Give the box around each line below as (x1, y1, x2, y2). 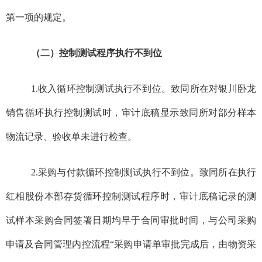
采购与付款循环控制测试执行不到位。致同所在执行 (37, 167, 257, 178)
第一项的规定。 (5, 12, 71, 23)
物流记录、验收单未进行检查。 (5, 132, 137, 142)
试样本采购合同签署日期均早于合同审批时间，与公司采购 (5, 215, 257, 226)
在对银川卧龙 (199, 84, 257, 94)
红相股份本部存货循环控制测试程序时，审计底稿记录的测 (5, 191, 257, 202)
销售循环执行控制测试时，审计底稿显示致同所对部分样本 (5, 108, 257, 118)
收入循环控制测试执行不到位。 (37, 84, 171, 94)
